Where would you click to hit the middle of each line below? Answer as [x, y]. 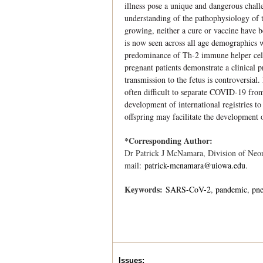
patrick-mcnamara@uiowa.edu [195, 165]
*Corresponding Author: [170, 141]
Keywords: [145, 189]
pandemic [232, 189]
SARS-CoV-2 [188, 189]
